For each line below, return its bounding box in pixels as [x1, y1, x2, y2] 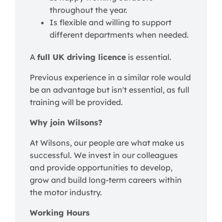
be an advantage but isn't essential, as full [30, 85, 189, 95]
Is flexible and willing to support [50, 17, 171, 27]
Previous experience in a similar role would [30, 72, 191, 82]
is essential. [126, 52, 171, 62]
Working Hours [30, 208, 90, 218]
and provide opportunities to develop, [30, 163, 172, 172]
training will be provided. [30, 97, 123, 107]
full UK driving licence [37, 52, 126, 62]
